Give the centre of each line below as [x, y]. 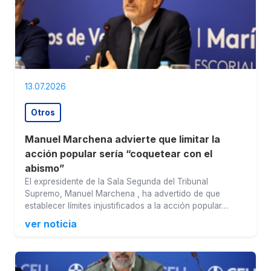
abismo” [44, 168]
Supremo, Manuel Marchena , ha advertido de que [122, 194]
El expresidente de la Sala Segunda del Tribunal [116, 182]
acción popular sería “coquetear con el [119, 154]
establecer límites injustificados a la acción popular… [126, 206]
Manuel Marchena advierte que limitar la [122, 139]
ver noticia [51, 224]
